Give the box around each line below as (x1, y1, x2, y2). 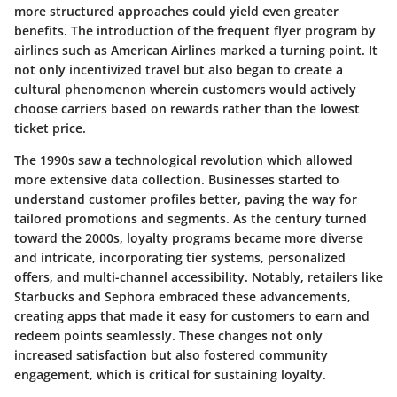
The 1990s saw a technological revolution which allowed (14, 151, 353, 168)
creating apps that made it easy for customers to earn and (14, 307, 370, 324)
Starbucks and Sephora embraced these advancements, (14, 287, 351, 305)
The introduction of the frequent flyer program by (71, 21, 376, 39)
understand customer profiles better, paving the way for (14, 190, 357, 207)
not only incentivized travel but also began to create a (14, 60, 343, 78)
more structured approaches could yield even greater (14, 2, 339, 19)
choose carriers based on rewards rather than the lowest (14, 99, 360, 117)
